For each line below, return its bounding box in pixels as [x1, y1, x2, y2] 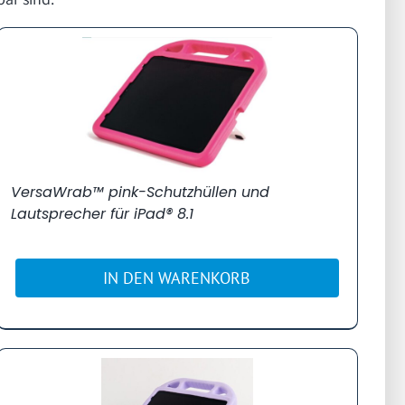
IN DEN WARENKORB [103, 267, 251, 288]
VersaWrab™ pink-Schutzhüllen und [10, 181, 269, 202]
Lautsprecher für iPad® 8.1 [10, 202, 193, 224]
